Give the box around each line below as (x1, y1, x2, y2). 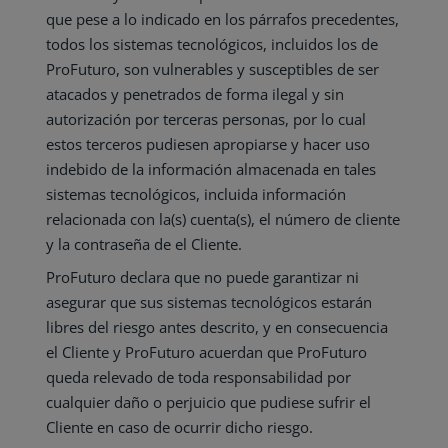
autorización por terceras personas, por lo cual (45, 109, 366, 129)
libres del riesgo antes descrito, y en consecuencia (45, 317, 388, 337)
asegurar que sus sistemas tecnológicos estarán (45, 292, 372, 312)
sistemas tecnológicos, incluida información (45, 184, 346, 204)
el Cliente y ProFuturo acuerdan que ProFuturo (45, 342, 367, 362)
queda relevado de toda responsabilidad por (45, 367, 351, 387)
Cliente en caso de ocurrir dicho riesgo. (45, 417, 313, 437)
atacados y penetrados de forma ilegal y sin (45, 84, 344, 104)
